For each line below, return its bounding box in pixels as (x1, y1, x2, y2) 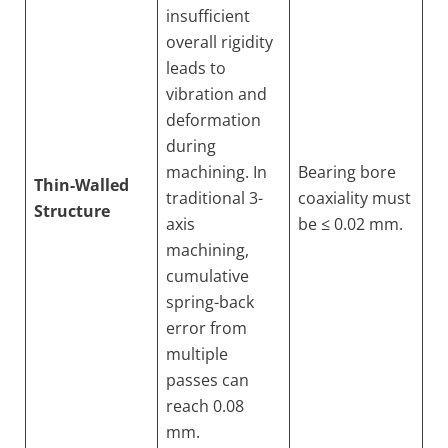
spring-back (166, 291, 254, 313)
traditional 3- (166, 187, 263, 209)
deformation (166, 109, 261, 131)
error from (166, 317, 247, 339)
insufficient (166, 5, 250, 27)
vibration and (166, 83, 267, 105)
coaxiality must (298, 187, 411, 209)
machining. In (166, 161, 267, 183)
